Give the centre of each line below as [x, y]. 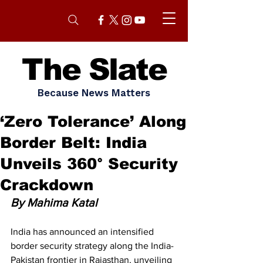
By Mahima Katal [54, 203]
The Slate [94, 70]
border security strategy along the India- [92, 246]
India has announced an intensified [83, 232]
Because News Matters [94, 93]
